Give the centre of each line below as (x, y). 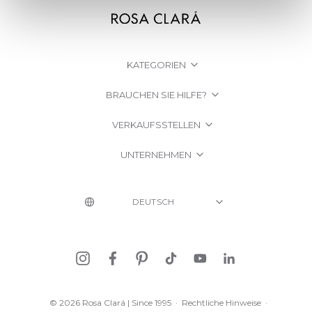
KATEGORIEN (156, 65)
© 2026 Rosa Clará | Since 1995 (110, 303)
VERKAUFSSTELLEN (156, 125)
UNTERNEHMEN (156, 155)
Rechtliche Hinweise (221, 303)
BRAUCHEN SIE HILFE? (156, 95)
